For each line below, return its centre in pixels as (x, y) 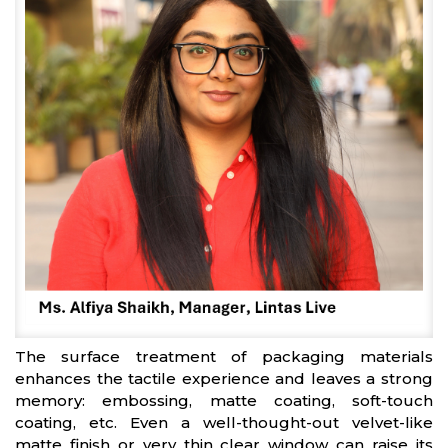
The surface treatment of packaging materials (224, 356)
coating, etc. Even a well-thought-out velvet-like (224, 422)
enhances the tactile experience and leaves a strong (224, 378)
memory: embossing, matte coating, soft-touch (224, 400)
